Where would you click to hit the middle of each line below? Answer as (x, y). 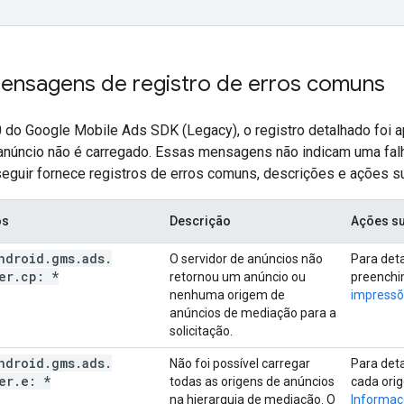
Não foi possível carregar (240, 363)
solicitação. (201, 331)
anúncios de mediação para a (253, 312)
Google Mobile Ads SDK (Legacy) (131, 130)
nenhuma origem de (227, 294)
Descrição (200, 220)
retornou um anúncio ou (238, 276)
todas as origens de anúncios (252, 381)
